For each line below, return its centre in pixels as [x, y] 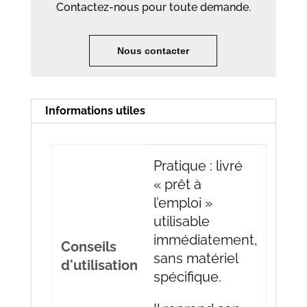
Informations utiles [95, 111]
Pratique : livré [198, 166]
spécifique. [187, 277]
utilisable [182, 222]
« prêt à [177, 185]
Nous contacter [153, 51]
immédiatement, [206, 240]
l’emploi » [183, 203]
